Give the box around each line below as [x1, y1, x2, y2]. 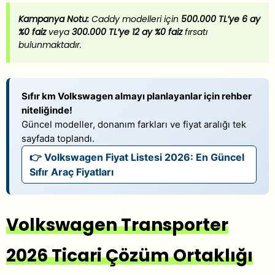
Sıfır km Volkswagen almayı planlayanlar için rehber [21, 90, 252, 102]
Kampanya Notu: [18, 13, 89, 26]
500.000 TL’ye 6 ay [181, 13, 260, 26]
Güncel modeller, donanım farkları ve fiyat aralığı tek [21, 118, 246, 130]
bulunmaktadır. [18, 39, 82, 52]
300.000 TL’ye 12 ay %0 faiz [72, 26, 182, 39]
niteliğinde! [21, 104, 72, 116]
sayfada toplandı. [21, 132, 95, 144]
